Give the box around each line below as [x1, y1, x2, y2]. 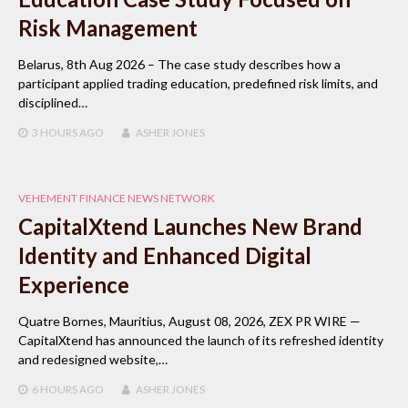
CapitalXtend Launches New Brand [18, 213, 362, 240]
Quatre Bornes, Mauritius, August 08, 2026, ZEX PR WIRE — [18, 313, 361, 330]
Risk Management [18, 15, 198, 42]
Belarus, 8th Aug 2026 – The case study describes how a [18, 56, 341, 73]
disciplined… [18, 95, 87, 111]
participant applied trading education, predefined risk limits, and [18, 76, 378, 92]
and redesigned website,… [18, 352, 168, 368]
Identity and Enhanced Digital [18, 242, 311, 270]
